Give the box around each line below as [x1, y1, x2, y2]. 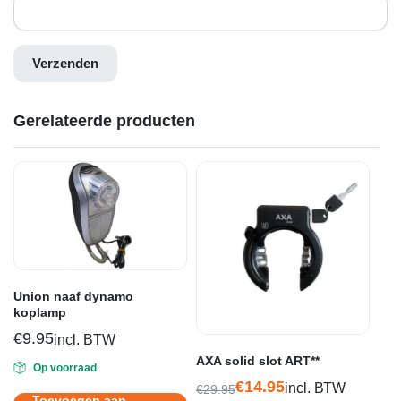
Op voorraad [32, 361, 97, 374]
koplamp [13, 304, 66, 320]
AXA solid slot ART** [196, 353, 320, 368]
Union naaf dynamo [13, 288, 133, 303]
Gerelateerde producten [13, 111, 195, 130]
